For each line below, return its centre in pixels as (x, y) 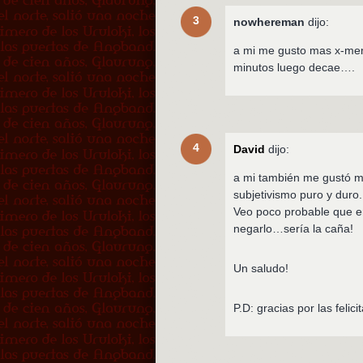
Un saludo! (261, 268)
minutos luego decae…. (295, 67)
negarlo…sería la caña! (294, 228)
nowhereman (269, 21)
